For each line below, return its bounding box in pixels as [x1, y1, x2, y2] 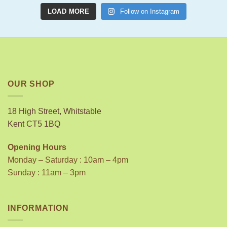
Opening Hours [8, 142, 66, 152]
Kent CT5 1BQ [8, 120, 60, 129]
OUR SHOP [8, 79, 55, 88]
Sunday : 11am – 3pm [8, 168, 86, 177]
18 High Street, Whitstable [8, 107, 101, 116]
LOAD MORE [47, 7, 90, 15]
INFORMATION [8, 203, 69, 212]
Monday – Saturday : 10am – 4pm [8, 155, 128, 164]
